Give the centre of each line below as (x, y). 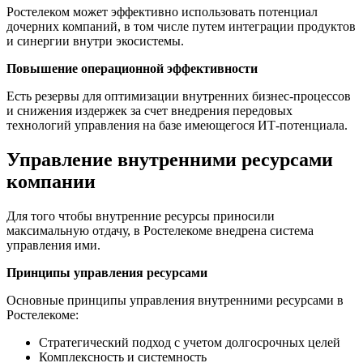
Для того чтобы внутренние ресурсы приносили (141, 216)
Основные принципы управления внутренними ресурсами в (175, 300)
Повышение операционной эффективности (132, 69)
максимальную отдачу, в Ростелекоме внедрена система (160, 230)
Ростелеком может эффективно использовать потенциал (162, 12)
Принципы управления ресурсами (107, 272)
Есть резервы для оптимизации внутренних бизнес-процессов (179, 96)
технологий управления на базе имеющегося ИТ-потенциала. (177, 126)
